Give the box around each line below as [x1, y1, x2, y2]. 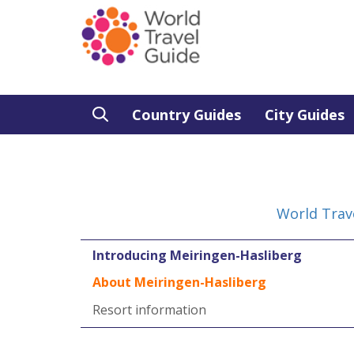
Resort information [92, 301, 206, 318]
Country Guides [132, 105, 241, 124]
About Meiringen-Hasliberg [92, 273, 266, 291]
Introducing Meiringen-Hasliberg [92, 247, 302, 264]
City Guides [265, 105, 345, 124]
